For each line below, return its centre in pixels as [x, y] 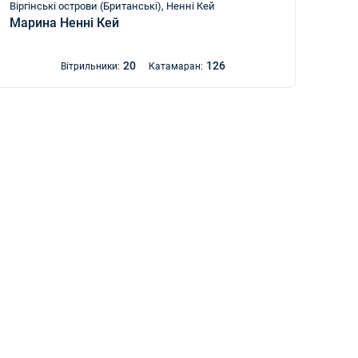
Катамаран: [175, 66]
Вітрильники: [90, 66]
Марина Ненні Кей [65, 23]
